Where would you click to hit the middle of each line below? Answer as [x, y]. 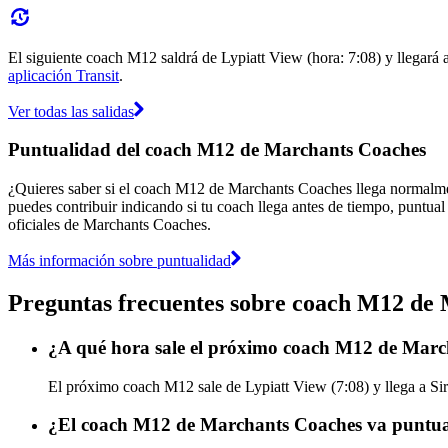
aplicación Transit [63, 75]
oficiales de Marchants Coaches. [109, 224]
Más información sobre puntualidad [119, 260]
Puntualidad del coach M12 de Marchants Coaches [217, 150]
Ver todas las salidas [71, 111]
